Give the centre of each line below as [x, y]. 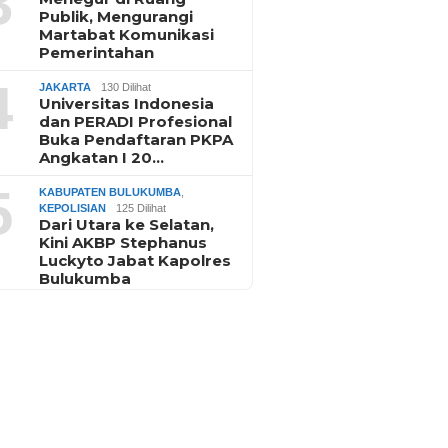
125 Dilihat [141, 207]
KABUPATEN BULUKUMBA [110, 191]
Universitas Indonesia [127, 103]
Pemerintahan [97, 52]
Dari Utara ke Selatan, [127, 224]
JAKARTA [65, 86]
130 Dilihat [126, 86]
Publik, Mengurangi [116, 16]
